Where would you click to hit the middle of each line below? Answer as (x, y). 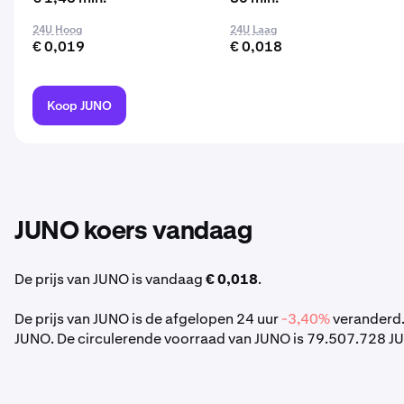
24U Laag (254, 30)
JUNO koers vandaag (133, 232)
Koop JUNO (79, 106)
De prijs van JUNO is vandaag (110, 279)
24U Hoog (57, 30)
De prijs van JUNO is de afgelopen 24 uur (148, 319)
